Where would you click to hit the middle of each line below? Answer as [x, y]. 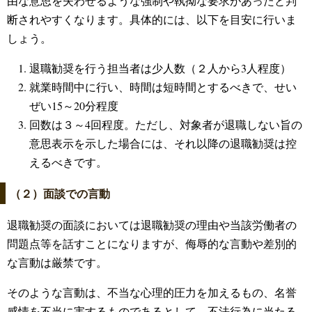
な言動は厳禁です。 [57, 262]
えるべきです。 [68, 162]
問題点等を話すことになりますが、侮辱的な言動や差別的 [152, 243]
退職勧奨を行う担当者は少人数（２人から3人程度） [160, 68]
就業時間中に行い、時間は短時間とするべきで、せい [163, 86]
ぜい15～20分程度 [74, 105]
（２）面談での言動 [60, 193]
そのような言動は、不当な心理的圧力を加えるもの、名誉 [152, 292]
